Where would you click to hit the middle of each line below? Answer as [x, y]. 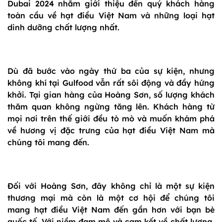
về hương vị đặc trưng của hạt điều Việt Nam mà [111, 131]
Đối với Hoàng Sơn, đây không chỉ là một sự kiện [111, 186]
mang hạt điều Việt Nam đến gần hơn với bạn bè [111, 210]
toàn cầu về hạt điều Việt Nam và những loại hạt [111, 16]
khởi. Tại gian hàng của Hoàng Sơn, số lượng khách [111, 95]
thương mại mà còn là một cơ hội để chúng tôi [111, 198]
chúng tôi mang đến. [48, 142]
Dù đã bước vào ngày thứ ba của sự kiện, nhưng [111, 71]
